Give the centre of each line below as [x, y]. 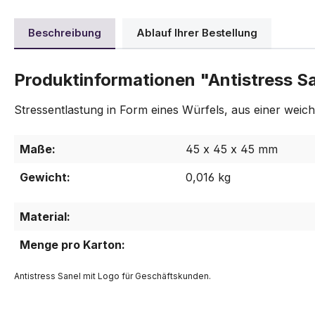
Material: [45, 217]
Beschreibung [65, 33]
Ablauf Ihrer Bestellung [197, 33]
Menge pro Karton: [72, 245]
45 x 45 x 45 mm [232, 149]
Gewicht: [45, 178]
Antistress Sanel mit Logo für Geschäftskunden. [112, 276]
